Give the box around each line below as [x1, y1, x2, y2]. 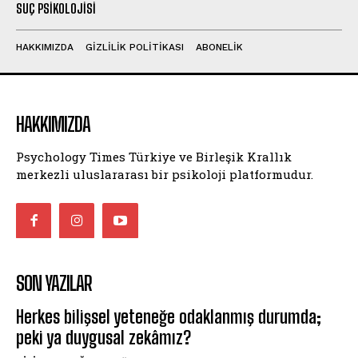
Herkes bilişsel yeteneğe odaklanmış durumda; [16, 305, 321, 328]
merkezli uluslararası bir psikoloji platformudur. [16, 165, 313, 182]
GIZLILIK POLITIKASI [86, 41, 184, 53]
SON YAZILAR [16, 271, 92, 295]
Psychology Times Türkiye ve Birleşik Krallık [16, 148, 292, 165]
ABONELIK [196, 41, 243, 53]
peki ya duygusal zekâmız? [16, 326, 191, 348]
